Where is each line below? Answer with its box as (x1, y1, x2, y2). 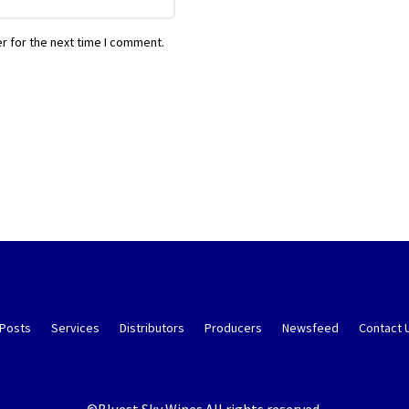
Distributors (119, 320, 184, 337)
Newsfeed (281, 320, 339, 337)
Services (50, 320, 100, 337)
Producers (204, 320, 262, 337)
